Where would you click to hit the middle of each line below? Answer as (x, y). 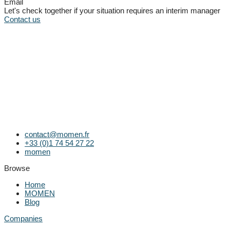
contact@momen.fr (57, 134)
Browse (17, 168)
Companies (23, 218)
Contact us (22, 19)
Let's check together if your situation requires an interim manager (112, 10)
